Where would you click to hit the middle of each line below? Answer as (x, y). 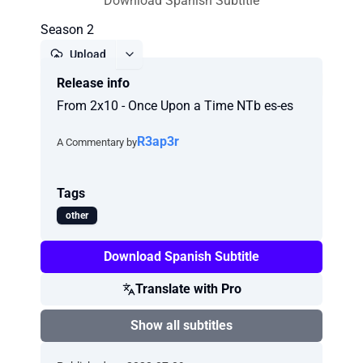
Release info (93, 83)
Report (188, 83)
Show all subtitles (181, 325)
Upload (88, 54)
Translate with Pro (188, 289)
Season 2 (67, 30)
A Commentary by (97, 142)
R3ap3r (158, 141)
